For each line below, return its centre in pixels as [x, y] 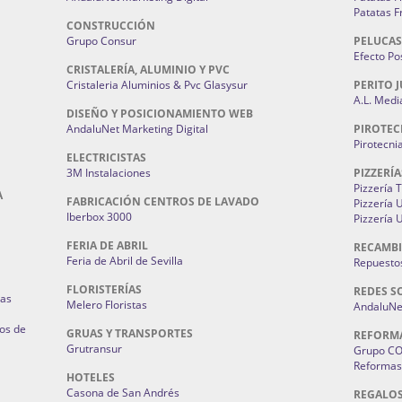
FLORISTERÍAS [104, 290]
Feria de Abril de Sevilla [125, 261]
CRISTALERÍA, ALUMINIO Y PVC [148, 70]
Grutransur [94, 349]
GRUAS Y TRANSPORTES [130, 334]
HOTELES [91, 378]
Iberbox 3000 [99, 217]
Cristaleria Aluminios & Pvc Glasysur [157, 85]
